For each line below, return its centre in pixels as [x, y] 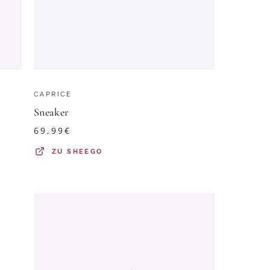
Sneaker [52, 112]
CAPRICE [53, 94]
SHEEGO [85, 152]
